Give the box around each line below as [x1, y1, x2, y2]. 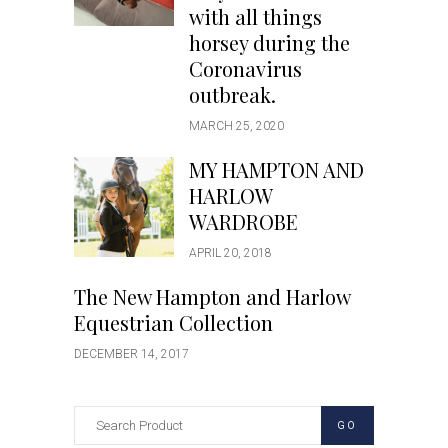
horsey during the [189, 29, 350, 56]
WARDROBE [189, 208, 298, 235]
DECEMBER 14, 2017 [74, 347, 189, 361]
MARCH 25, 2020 [189, 119, 284, 133]
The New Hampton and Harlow [74, 283, 350, 310]
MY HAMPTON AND [189, 156, 364, 183]
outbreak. [189, 81, 276, 108]
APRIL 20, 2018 [189, 246, 272, 260]
